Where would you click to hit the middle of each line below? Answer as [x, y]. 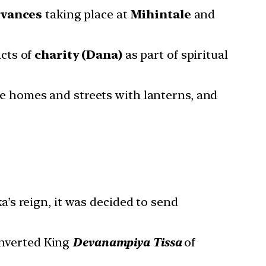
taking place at [86, 15]
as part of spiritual [175, 55]
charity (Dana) [78, 55]
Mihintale [161, 15]
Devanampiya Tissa [127, 243]
